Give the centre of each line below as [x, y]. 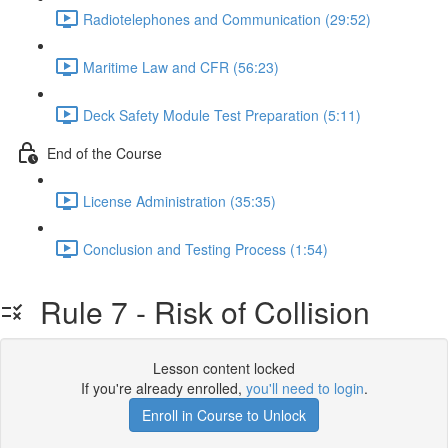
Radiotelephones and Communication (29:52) [227, 18]
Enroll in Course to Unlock [224, 415]
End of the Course [104, 152]
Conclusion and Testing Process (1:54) [205, 248]
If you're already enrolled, [163, 388]
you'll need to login [304, 388]
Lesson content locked [224, 368]
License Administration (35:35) [179, 200]
